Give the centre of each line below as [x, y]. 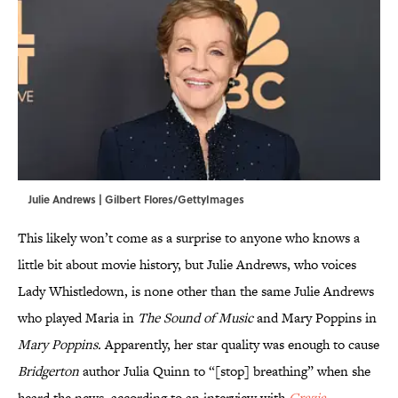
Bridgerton [50, 370]
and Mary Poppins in [317, 317]
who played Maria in [78, 317]
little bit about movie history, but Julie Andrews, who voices [187, 264]
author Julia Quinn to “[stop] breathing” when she [227, 370]
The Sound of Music [197, 317]
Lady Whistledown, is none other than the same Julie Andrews [196, 291]
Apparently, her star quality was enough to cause [242, 344]
